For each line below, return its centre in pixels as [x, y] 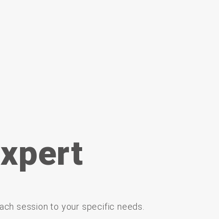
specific [99, 207]
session [33, 207]
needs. [131, 207]
